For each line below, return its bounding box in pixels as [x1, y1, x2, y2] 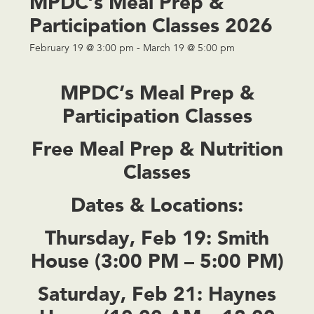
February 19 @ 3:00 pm [29, 44, 135, 55]
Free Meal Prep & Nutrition [31, 137, 283, 161]
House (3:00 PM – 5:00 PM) [30, 249, 284, 273]
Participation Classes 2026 [29, 13, 273, 38]
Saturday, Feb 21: [38, 282, 203, 306]
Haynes [203, 282, 276, 306]
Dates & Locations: [71, 193, 243, 217]
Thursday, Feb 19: [45, 226, 212, 250]
